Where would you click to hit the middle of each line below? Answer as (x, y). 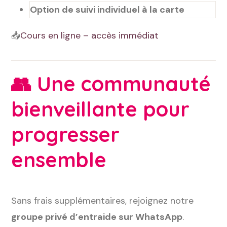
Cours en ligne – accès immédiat (90, 35)
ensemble (59, 160)
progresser (65, 134)
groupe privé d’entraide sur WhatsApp (97, 217)
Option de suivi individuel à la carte (107, 10)
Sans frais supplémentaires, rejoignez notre (103, 201)
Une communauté (124, 84)
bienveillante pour (100, 109)
